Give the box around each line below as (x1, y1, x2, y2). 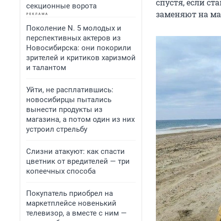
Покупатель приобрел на (26, 189, 113, 198)
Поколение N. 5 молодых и (26, 24, 121, 33)
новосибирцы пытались (26, 95, 111, 104)
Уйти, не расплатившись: (26, 85, 113, 94)
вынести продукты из (26, 105, 103, 114)
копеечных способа (26, 167, 96, 176)
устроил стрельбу (26, 125, 87, 134)
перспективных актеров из (26, 34, 121, 42)
